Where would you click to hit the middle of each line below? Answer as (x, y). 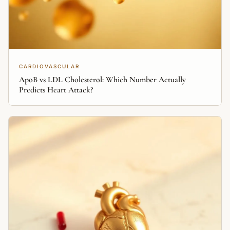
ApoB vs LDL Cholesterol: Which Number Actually (102, 80)
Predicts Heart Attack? (56, 90)
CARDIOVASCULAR (49, 66)
